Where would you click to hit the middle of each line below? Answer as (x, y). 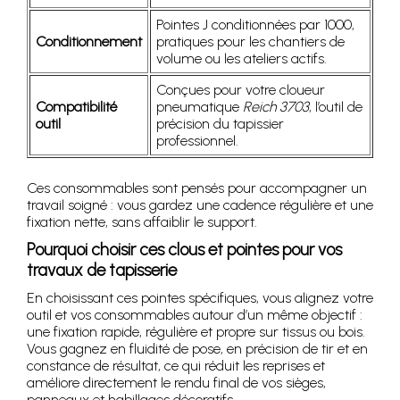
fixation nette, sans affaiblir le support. (142, 222)
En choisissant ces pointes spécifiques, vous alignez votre (200, 298)
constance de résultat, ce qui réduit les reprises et (176, 366)
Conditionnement (89, 42)
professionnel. (197, 141)
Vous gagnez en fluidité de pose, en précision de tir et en (197, 349)
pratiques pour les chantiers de (250, 42)
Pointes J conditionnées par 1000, (255, 25)
